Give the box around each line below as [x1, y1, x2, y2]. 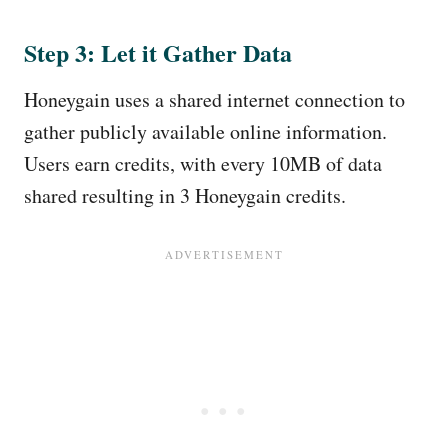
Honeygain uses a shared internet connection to [24, 86, 405, 113]
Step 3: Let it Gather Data [24, 35, 292, 70]
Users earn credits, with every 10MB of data [24, 150, 382, 177]
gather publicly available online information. [24, 118, 387, 145]
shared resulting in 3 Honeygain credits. [24, 182, 353, 209]
